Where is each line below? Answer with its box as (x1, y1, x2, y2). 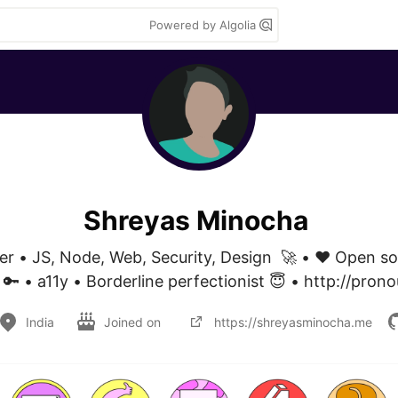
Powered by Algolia (149, 18, 259, 32)
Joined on (104, 314, 164, 330)
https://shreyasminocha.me (214, 314, 372, 330)
